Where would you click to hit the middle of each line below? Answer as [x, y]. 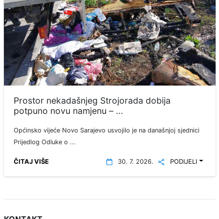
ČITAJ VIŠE [31, 162]
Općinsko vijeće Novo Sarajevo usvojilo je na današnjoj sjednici [106, 131]
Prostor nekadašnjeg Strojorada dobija [92, 101]
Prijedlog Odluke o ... [44, 142]
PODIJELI [183, 162]
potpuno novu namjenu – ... [68, 111]
